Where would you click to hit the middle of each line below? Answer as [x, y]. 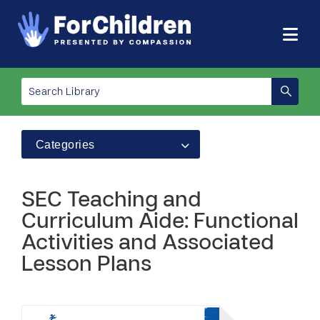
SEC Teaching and [111, 201]
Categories [65, 145]
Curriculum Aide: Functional [160, 222]
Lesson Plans [86, 265]
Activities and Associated [148, 244]
